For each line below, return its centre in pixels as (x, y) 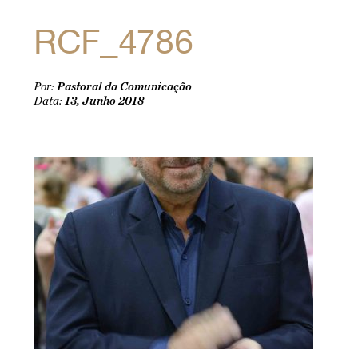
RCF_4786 (114, 42)
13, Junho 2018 (105, 101)
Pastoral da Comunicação (125, 87)
